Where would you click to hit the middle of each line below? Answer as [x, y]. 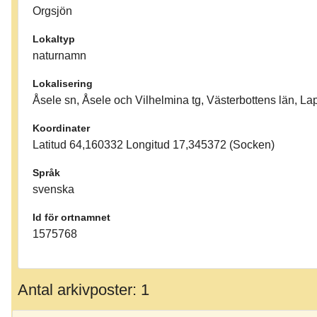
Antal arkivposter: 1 [83, 289]
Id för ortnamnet [71, 218]
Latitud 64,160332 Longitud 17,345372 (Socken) [154, 145]
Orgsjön [52, 11]
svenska [53, 190]
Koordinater [61, 128]
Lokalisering [63, 84]
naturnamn [59, 56]
